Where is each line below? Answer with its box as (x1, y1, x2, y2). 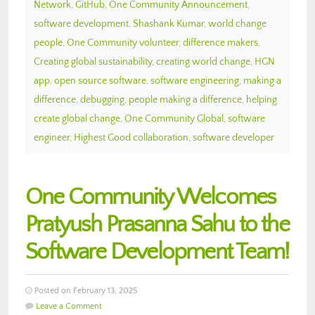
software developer (193, 131, 274, 143)
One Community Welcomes (25, 184, 276, 210)
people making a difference (129, 94, 242, 105)
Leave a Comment (36, 301, 102, 311)
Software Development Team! (25, 238, 290, 265)
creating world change (156, 56, 250, 67)
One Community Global (124, 112, 224, 124)
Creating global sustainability (34, 56, 152, 67)
